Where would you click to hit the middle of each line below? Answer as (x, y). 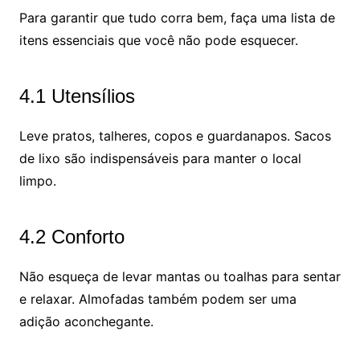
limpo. (37, 180)
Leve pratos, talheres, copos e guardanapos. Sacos (175, 135)
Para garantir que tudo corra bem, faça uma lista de (177, 17)
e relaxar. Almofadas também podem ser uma (157, 299)
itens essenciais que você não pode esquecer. (158, 40)
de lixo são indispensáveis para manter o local (160, 158)
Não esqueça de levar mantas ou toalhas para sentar (180, 276)
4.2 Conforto (72, 236)
